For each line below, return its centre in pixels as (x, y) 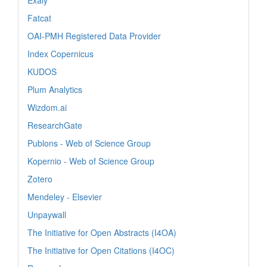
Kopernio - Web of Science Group (91, 161)
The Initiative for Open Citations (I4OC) (101, 250)
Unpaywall (47, 214)
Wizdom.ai (47, 107)
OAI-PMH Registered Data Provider (94, 35)
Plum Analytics (55, 89)
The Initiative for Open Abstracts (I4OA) (102, 232)
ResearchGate (55, 125)
